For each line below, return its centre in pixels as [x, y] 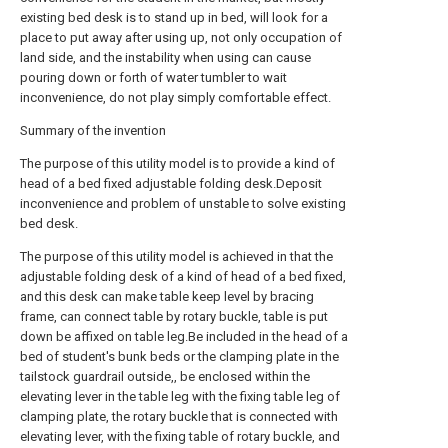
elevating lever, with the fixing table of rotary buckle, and [180, 436]
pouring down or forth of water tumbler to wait [153, 77]
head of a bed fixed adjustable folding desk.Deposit [171, 183]
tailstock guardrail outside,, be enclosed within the [165, 376]
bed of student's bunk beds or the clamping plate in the [179, 356]
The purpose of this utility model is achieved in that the [176, 256]
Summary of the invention [93, 130]
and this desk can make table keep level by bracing [167, 296]
